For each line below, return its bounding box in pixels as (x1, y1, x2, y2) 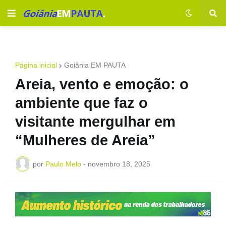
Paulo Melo (45, 159, 81, 168)
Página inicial (15, 61, 57, 69)
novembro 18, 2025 (88, 159, 150, 168)
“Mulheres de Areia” (15, 132, 155, 148)
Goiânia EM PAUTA (64, 61, 126, 69)
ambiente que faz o (15, 95, 148, 111)
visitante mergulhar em (15, 114, 176, 130)
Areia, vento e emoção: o (15, 76, 189, 92)
